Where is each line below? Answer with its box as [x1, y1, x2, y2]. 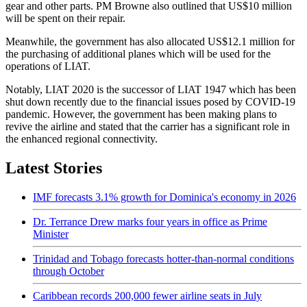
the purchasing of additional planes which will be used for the [5, 47, 271, 60]
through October [33, 265, 104, 277]
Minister [33, 228, 69, 240]
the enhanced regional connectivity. [5, 132, 158, 145]
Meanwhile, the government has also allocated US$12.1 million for [5, 35, 295, 47]
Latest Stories [5, 158, 102, 177]
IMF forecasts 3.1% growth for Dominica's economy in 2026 [33, 191, 296, 203]
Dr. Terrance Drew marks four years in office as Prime [33, 215, 267, 228]
